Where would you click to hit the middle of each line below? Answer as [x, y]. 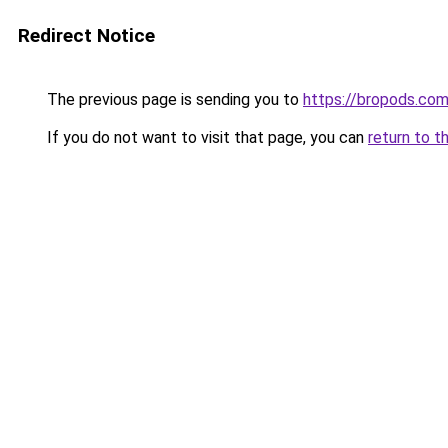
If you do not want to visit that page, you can [205, 137]
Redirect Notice [86, 35]
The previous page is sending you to [173, 99]
